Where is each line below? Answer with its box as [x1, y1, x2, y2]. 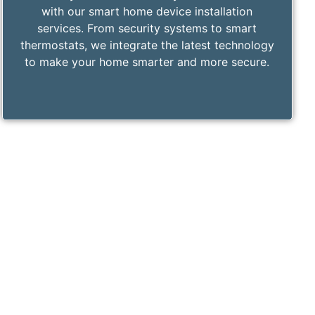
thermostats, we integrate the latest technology [20, 37, 274, 52]
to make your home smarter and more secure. [25, 54, 270, 69]
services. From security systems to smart [37, 20, 257, 35]
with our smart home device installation [41, 4, 253, 18]
